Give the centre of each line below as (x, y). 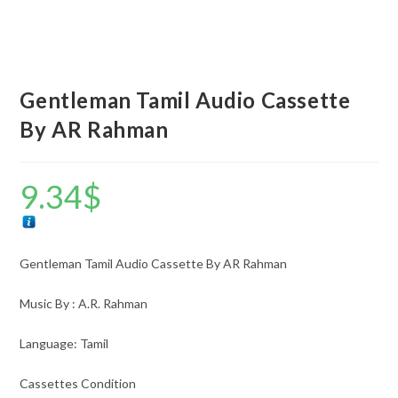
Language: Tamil (64, 343)
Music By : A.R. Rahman (84, 303)
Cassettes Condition (78, 383)
